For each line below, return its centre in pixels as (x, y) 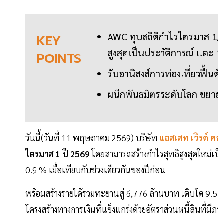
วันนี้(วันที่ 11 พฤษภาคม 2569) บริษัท (91, 138)
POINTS (59, 59)
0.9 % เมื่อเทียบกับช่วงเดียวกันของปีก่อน (97, 170)
